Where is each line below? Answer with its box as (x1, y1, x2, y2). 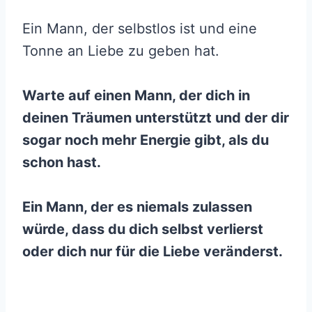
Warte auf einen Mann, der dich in (22, 87, 250, 104)
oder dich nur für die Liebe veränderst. (22, 243, 283, 260)
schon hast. (22, 154, 101, 171)
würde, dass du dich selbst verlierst (22, 221, 263, 238)
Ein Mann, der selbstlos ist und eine (22, 20, 257, 38)
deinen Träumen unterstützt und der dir (22, 109, 289, 127)
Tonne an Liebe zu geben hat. (22, 42, 219, 60)
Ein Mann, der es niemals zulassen (22, 198, 252, 216)
